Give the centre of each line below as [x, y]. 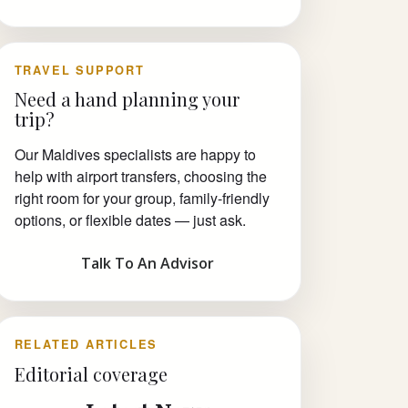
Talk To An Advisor [148, 264]
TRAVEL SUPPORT [79, 71]
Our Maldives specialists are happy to [135, 155]
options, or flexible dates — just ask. [130, 220]
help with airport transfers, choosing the [140, 177]
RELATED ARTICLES [86, 345]
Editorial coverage [91, 373]
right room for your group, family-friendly [142, 199]
